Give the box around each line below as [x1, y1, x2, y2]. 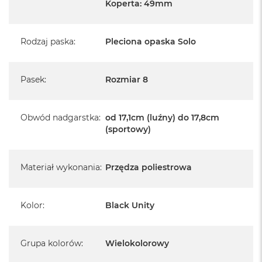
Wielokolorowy [105, 237, 169, 249]
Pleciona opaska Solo [105, 36, 196, 47]
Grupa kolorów [20, 237, 81, 249]
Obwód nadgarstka [20, 112, 99, 123]
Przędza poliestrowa [105, 161, 192, 173]
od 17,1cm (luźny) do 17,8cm [105, 112, 219, 123]
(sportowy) [105, 123, 151, 135]
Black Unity [105, 199, 154, 211]
